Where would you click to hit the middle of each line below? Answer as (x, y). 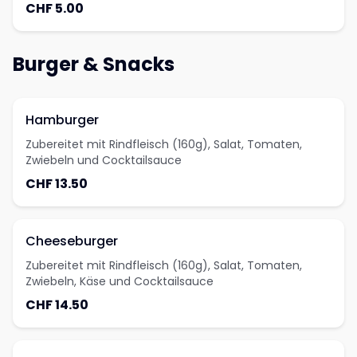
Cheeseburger (72, 241)
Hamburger (62, 120)
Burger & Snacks (94, 64)
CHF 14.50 (57, 305)
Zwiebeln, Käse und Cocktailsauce (120, 281)
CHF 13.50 (57, 184)
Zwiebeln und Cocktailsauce (104, 160)
